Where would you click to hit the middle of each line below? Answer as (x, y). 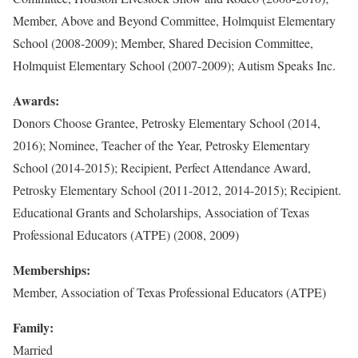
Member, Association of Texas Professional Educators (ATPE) (169, 292)
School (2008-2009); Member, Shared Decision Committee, (163, 43)
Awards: (36, 100)
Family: (33, 327)
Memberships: (52, 270)
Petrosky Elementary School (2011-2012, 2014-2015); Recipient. (177, 190)
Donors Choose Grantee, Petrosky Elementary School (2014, (167, 123)
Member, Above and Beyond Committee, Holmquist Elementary (174, 20)
